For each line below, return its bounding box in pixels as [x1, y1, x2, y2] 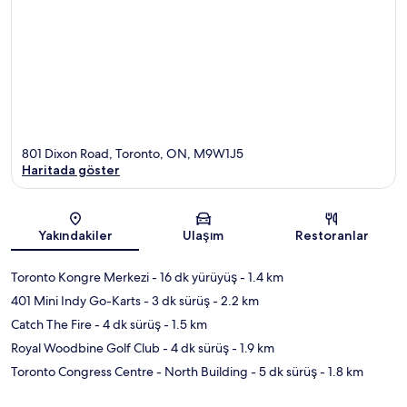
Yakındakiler [37, 227, 113, 244]
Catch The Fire [11, 316, 92, 333]
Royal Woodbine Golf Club [11, 340, 160, 357]
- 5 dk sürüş [248, 363, 317, 381]
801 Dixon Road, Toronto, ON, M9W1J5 [22, 145, 243, 163]
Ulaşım [183, 227, 224, 244]
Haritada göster [22, 162, 120, 179]
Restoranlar [294, 227, 369, 244]
